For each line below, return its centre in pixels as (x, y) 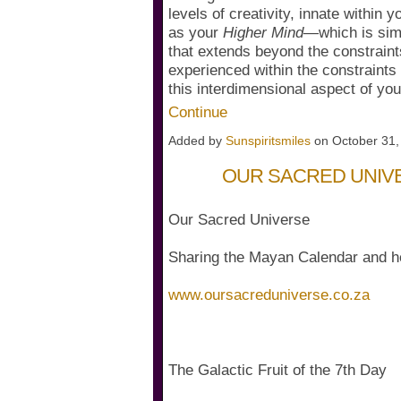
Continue (198, 113)
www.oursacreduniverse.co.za (269, 295)
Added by (197, 141)
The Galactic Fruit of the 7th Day (277, 371)
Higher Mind (263, 33)
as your (196, 33)
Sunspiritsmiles (268, 141)
